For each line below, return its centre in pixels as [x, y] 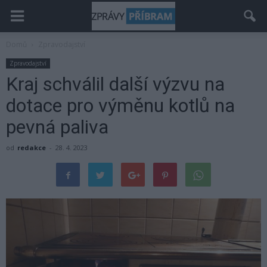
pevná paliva [57, 127]
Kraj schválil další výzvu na [115, 84]
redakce [32, 148]
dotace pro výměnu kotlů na [120, 105]
